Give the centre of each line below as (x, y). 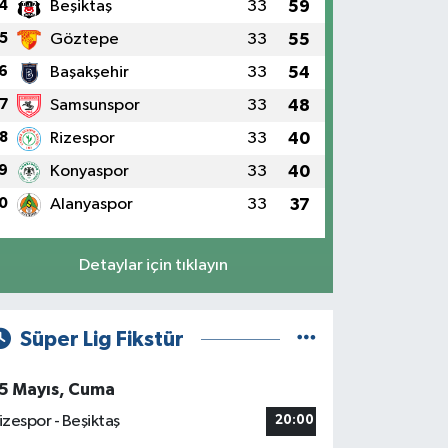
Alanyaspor (91, 204)
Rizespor (82, 138)
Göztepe (84, 39)
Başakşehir (89, 72)
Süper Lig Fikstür (101, 339)
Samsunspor (94, 105)
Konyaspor (89, 171)
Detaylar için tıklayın (153, 265)
